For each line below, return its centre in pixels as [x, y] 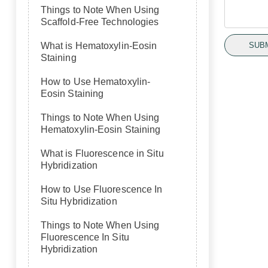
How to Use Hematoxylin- [95, 82]
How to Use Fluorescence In [101, 189]
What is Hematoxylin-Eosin [99, 46]
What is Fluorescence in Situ [102, 153]
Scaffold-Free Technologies [100, 22]
